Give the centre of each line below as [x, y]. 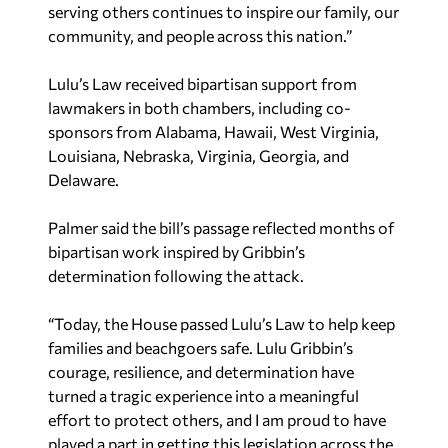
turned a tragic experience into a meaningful [203, 395]
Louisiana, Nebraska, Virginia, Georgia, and [198, 155]
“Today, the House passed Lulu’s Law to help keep [221, 323]
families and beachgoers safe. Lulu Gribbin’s [200, 347]
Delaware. [83, 179]
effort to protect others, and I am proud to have [217, 419]
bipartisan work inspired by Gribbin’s [176, 251]
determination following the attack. [176, 275]
